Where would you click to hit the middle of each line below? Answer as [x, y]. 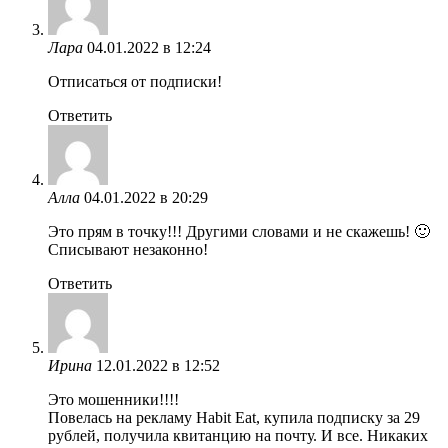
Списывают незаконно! [128, 249]
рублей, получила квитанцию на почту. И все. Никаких [238, 435]
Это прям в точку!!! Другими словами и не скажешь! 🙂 [239, 231]
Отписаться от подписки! [135, 81]
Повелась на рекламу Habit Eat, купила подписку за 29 [234, 417]
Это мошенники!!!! [113, 399]
